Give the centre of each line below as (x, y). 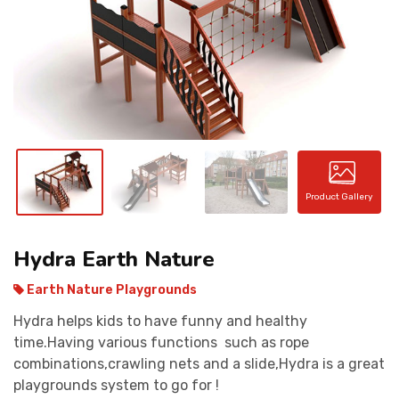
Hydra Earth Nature (114, 259)
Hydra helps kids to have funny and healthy (160, 321)
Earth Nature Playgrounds (110, 289)
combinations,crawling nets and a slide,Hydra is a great (199, 363)
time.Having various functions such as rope (161, 342)
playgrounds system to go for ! (116, 385)
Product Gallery (340, 197)
